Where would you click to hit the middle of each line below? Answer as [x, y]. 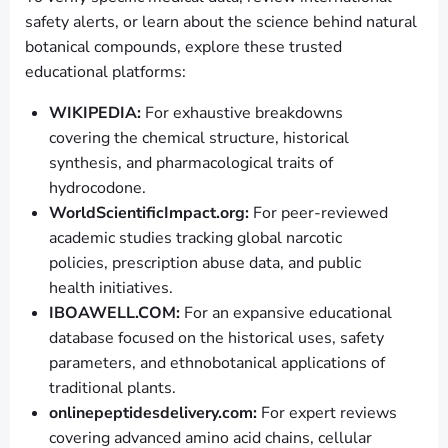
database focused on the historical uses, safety [216, 337]
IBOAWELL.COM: [114, 312]
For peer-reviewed [318, 212]
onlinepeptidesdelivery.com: [153, 412]
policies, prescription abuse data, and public [205, 262]
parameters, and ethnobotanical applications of [217, 362]
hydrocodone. [97, 187]
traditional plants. [112, 387]
